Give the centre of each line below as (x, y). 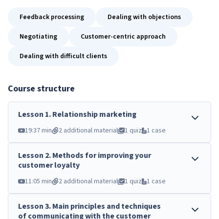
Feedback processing (52, 17)
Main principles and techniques (107, 206)
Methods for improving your (102, 155)
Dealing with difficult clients (63, 56)
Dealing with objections (144, 17)
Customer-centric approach (123, 37)
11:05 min (38, 181)
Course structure (41, 89)
